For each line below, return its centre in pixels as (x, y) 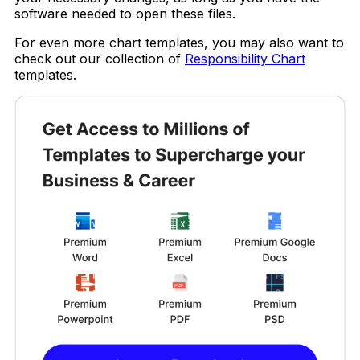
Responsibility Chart (245, 58)
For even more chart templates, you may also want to (179, 42)
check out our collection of (100, 58)
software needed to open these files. (125, 13)
